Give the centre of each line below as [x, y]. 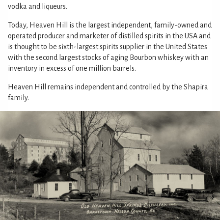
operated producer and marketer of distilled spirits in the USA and [109, 36]
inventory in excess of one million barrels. [72, 68]
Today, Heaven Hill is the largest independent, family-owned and [110, 25]
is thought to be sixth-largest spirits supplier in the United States [108, 47]
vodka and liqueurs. [38, 6]
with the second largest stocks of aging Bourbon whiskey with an [108, 57]
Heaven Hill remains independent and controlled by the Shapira [108, 87]
